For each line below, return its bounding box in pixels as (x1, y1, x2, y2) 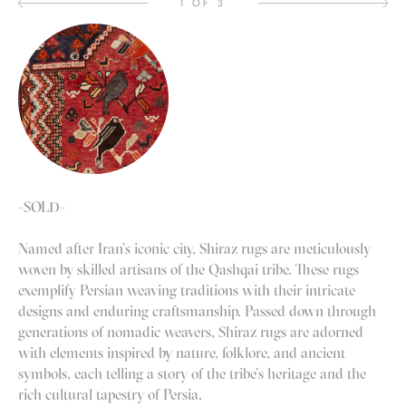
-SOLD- (18, 198, 65, 217)
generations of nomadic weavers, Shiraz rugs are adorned (18, 323, 363, 342)
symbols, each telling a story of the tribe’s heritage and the (18, 364, 366, 383)
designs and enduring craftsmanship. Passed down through (18, 302, 376, 321)
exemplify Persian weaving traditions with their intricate (18, 281, 355, 300)
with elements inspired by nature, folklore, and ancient (18, 343, 345, 362)
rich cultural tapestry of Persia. (18, 385, 202, 404)
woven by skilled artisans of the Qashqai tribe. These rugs (18, 260, 359, 279)
